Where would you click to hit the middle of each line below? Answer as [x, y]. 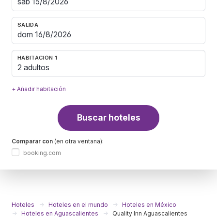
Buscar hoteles [108, 118]
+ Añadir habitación [39, 89]
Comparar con [32, 141]
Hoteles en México [149, 204]
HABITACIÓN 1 [37, 57]
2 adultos [33, 68]
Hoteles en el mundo [78, 204]
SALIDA [28, 24]
